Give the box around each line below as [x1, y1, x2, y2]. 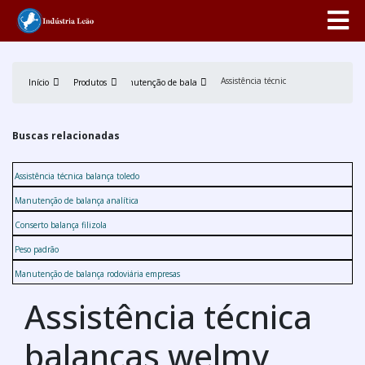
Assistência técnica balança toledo [15, 169, 139, 182]
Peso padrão [15, 243, 59, 255]
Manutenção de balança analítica [15, 194, 139, 206]
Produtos [73, 76, 107, 88]
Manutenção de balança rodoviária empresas [15, 267, 180, 279]
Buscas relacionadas [12, 128, 120, 143]
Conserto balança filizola [15, 218, 107, 231]
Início [29, 76, 49, 88]
